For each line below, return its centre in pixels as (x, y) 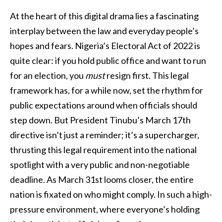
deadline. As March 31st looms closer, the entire (102, 180)
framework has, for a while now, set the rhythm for (107, 90)
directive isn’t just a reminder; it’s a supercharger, (105, 135)
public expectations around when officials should (104, 105)
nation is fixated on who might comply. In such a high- (111, 194)
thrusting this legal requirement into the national (103, 150)
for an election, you (48, 76)
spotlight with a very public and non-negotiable (100, 165)
